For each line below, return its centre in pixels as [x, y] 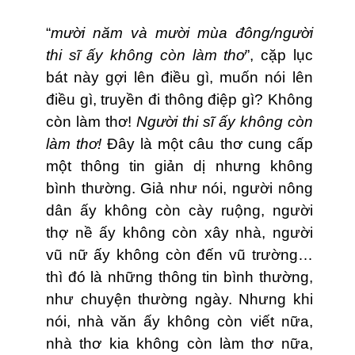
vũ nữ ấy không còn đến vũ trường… [179, 255]
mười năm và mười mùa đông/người [182, 33]
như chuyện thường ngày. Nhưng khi [179, 300]
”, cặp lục [279, 55]
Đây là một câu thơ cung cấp [210, 144]
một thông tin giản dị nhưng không [179, 166]
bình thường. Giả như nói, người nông [179, 189]
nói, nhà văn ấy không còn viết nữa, [179, 322]
